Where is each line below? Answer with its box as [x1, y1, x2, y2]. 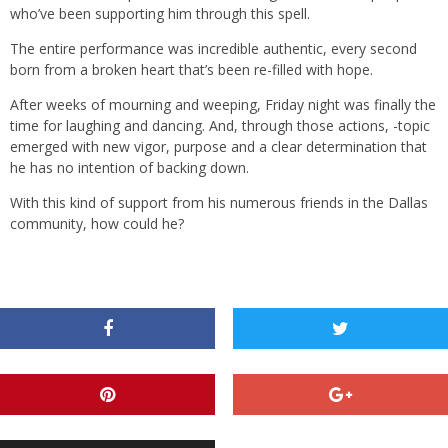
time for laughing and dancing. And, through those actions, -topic [10, 116, 430, 136]
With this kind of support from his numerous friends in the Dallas [10, 193, 428, 213]
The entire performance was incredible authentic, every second [10, 39, 417, 59]
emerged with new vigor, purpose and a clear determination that [10, 137, 427, 157]
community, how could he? [10, 214, 184, 234]
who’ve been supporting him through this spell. [10, 4, 310, 24]
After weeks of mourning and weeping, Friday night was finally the [10, 95, 436, 115]
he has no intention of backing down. [10, 158, 249, 178]
